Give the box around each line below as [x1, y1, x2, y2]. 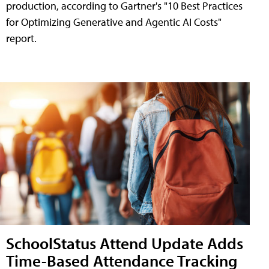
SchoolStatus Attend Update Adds [6, 232, 243, 253]
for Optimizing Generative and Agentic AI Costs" [6, 15, 222, 29]
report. [6, 31, 37, 45]
